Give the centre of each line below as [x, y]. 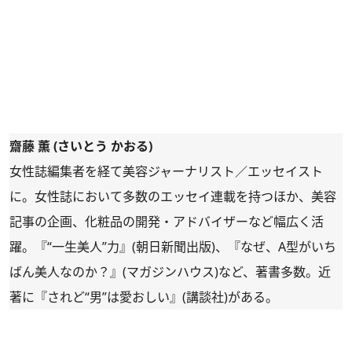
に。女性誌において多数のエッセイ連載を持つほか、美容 [173, 196]
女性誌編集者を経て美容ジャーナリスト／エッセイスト [166, 171]
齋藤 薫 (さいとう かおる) [81, 146]
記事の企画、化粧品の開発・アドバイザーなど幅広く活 [167, 221]
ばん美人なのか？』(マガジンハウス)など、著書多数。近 [170, 271]
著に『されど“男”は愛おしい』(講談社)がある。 [144, 297]
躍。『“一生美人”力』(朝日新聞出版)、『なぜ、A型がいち [173, 246]
